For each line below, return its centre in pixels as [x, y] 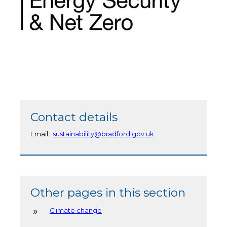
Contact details [74, 117]
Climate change [76, 211]
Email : [42, 134]
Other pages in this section [108, 193]
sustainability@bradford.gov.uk [103, 134]
